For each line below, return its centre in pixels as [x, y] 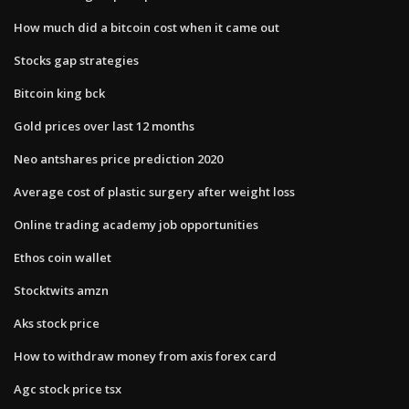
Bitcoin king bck [59, 93]
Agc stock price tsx [68, 388]
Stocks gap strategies [76, 60]
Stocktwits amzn [61, 290]
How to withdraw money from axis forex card [145, 356]
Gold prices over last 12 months [104, 126]
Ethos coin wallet [63, 257]
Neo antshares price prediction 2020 [118, 158]
